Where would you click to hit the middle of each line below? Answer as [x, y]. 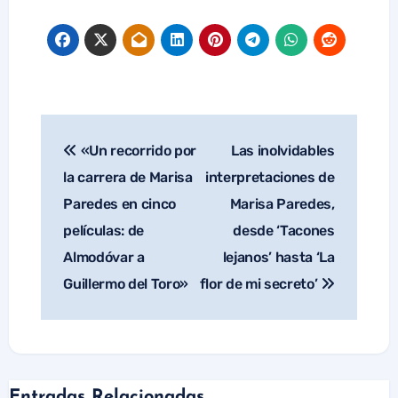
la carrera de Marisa [128, 178]
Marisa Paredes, [282, 204]
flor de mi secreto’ [260, 284]
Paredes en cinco [120, 204]
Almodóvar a [104, 258]
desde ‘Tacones [284, 231]
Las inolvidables [283, 151]
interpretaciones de [270, 178]
